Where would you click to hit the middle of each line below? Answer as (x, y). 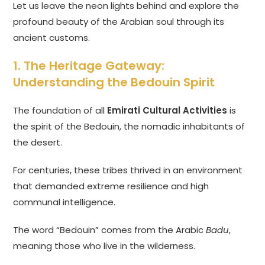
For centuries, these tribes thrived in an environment (128, 170)
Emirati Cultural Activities (167, 111)
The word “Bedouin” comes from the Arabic (110, 230)
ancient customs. (52, 38)
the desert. (38, 143)
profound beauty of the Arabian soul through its (119, 22)
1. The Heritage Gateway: (89, 66)
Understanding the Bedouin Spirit (114, 83)
